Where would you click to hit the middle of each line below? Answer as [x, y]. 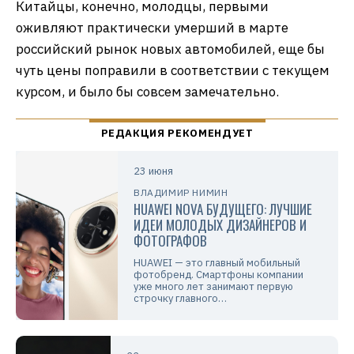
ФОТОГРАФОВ [171, 241]
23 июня [154, 171]
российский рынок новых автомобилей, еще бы [170, 49]
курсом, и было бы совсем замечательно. [147, 92]
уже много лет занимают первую [214, 287]
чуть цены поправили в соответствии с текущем [173, 71]
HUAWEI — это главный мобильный [217, 263]
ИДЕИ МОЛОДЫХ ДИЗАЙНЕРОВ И [220, 225]
